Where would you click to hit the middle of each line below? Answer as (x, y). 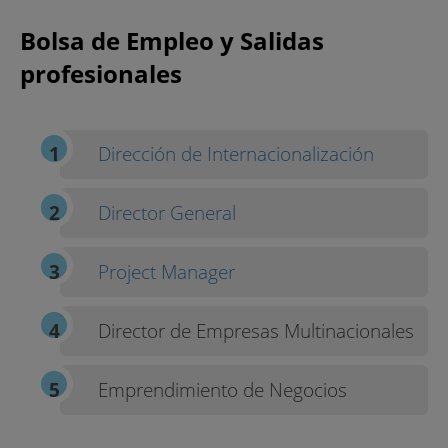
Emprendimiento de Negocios (223, 389)
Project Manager (167, 272)
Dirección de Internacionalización (236, 154)
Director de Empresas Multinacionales (256, 330)
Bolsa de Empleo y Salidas (172, 40)
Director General (167, 213)
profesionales (101, 73)
